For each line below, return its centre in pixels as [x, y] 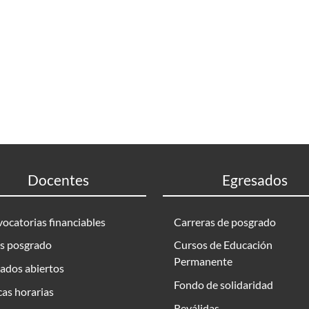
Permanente [203, 261]
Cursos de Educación [223, 245]
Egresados [255, 180]
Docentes [58, 180]
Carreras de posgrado [225, 221]
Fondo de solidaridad [223, 284]
